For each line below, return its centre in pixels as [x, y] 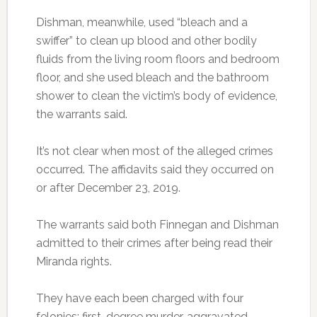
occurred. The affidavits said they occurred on [155, 169]
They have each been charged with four [139, 298]
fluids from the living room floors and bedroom [157, 59]
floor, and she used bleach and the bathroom [152, 77]
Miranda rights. [74, 261]
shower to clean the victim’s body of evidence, [156, 96]
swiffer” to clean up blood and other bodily [146, 40]
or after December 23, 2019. [108, 188]
